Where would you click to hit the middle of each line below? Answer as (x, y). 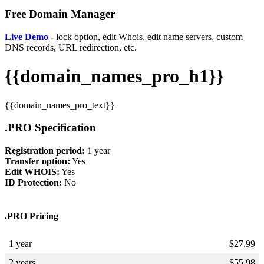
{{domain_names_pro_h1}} (114, 76)
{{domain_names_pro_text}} (60, 105)
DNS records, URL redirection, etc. (71, 47)
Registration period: (45, 150)
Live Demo (27, 37)
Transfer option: (37, 161)
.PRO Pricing (32, 216)
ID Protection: (33, 182)
